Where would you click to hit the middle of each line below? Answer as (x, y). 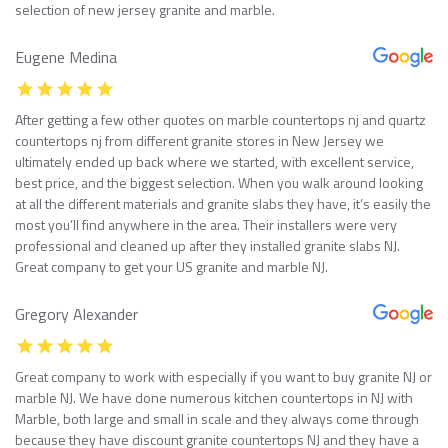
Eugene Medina (66, 56)
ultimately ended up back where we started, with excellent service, (214, 161)
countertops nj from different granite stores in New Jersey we (199, 140)
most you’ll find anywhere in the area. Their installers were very (206, 224)
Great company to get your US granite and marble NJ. (171, 266)
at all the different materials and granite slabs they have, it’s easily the (223, 203)
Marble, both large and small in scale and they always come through (217, 418)
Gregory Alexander (76, 313)
